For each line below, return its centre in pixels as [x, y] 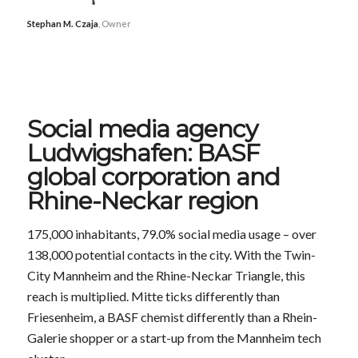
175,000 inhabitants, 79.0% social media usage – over [171, 234]
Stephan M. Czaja [62, 24]
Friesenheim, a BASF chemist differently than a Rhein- [172, 317]
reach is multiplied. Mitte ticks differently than [153, 296]
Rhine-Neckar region [142, 201]
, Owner [114, 24]
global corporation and [153, 177]
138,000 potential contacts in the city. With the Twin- [171, 255]
